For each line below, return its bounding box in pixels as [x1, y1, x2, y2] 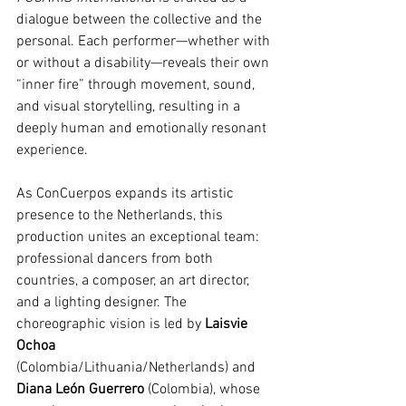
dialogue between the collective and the [16, 11, 266, 30]
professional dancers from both [16, 250, 217, 269]
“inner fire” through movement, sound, [16, 76, 258, 95]
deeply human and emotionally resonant [16, 120, 270, 139]
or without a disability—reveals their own [16, 54, 273, 73]
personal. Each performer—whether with [16, 33, 274, 52]
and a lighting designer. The [16, 294, 190, 313]
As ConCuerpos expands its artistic [16, 185, 237, 204]
